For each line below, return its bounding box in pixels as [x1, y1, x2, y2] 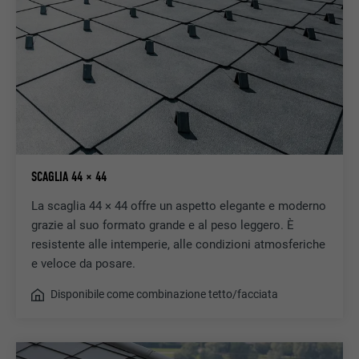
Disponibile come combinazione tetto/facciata [50, 288, 278, 301]
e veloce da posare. [30, 256, 135, 272]
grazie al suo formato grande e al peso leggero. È [30, 218, 294, 233]
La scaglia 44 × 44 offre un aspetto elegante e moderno [30, 199, 326, 214]
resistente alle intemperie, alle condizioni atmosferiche [30, 237, 325, 252]
